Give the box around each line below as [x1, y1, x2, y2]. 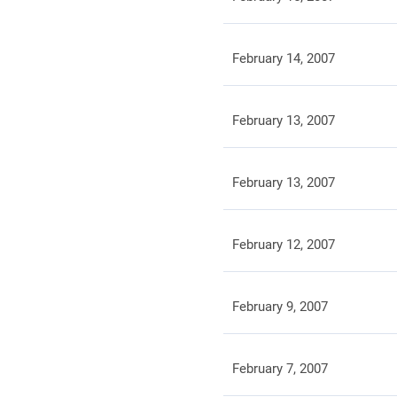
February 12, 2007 [231, 237, 335, 253]
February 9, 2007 [231, 299, 328, 315]
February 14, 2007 [231, 51, 335, 66]
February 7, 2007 [231, 361, 328, 377]
